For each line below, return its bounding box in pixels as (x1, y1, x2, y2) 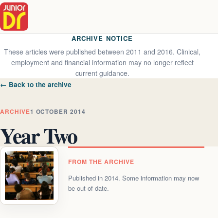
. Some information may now (118, 173, 199, 183)
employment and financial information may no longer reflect (11, 57, 194, 67)
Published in (68, 173, 105, 183)
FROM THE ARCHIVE (68, 157, 134, 166)
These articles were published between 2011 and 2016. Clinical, (4, 47, 200, 56)
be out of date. (68, 183, 109, 193)
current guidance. (75, 68, 129, 78)
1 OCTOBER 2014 (30, 108, 86, 116)
